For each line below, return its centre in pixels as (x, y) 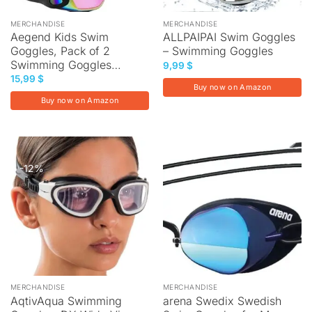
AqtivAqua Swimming (66, 301)
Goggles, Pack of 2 (60, 51)
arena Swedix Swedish (222, 301)
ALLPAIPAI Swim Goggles (229, 37)
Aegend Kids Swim (59, 37)
